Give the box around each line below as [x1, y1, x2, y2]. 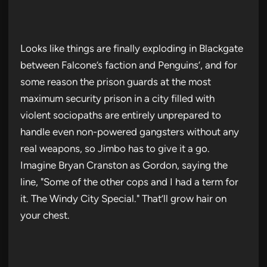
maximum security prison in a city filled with [20, 92, 215, 104]
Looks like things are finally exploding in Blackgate [20, 42, 243, 54]
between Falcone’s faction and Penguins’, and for [20, 58, 237, 71]
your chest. [20, 209, 70, 221]
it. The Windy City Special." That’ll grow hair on [20, 192, 226, 204]
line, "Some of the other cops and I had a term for [20, 175, 238, 188]
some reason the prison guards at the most [20, 75, 211, 88]
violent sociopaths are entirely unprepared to [20, 108, 221, 121]
